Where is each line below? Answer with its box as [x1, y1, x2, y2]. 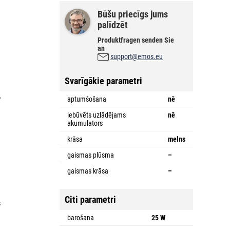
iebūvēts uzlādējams [67, 110, 126, 119]
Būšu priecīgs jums [98, 8, 168, 20]
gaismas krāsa [67, 166, 108, 175]
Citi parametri [65, 194, 116, 205]
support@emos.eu [110, 52, 163, 61]
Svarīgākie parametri [65, 75, 142, 86]
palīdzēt [98, 19, 128, 30]
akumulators [67, 119, 103, 127]
